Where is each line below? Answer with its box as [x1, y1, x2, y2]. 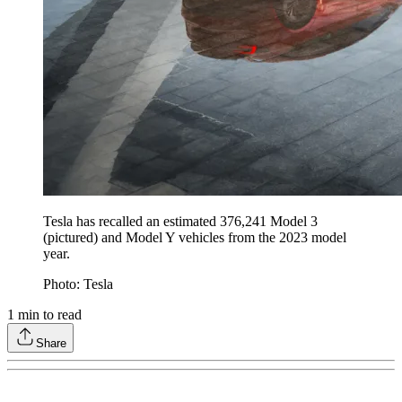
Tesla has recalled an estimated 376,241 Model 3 [43, 213, 318, 229]
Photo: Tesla [43, 275, 113, 292]
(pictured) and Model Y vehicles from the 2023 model [43, 229, 346, 245]
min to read [14, 306, 82, 322]
